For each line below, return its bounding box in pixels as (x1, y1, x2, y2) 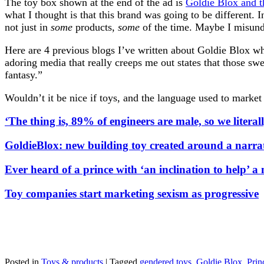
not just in (5, 21, 51, 33)
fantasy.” (5, 68, 42, 81)
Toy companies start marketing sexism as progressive (5, 187, 259, 200)
